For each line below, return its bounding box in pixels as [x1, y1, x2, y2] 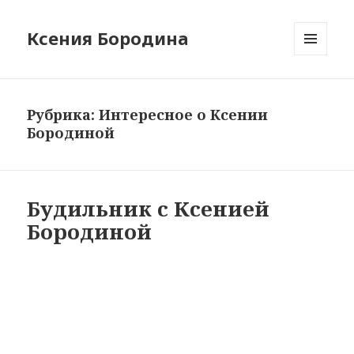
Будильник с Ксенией [27, 194, 270, 224]
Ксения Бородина [27, 26, 190, 51]
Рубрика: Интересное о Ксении [27, 105, 269, 125]
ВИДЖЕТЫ [294, 81, 347, 96]
